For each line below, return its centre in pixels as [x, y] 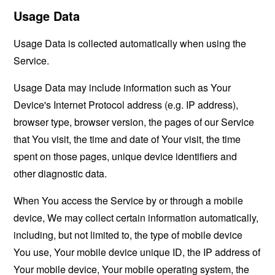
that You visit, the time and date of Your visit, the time [127, 139]
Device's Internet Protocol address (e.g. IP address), [126, 105]
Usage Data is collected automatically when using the [130, 43]
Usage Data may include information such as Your [122, 87]
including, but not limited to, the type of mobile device [128, 235]
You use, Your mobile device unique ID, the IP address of [137, 252]
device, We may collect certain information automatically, [136, 218]
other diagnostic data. [60, 173]
